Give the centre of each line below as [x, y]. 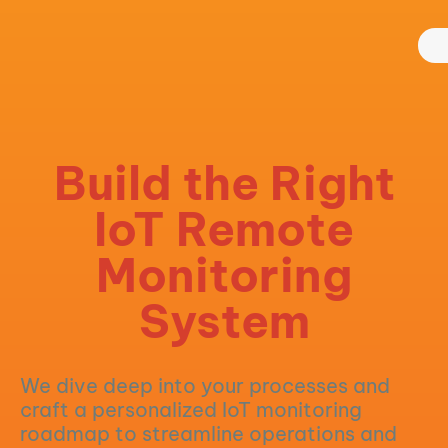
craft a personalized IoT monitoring [191, 409]
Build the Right [224, 183]
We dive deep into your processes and [205, 385]
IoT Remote [224, 229]
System [224, 321]
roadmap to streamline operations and [208, 433]
